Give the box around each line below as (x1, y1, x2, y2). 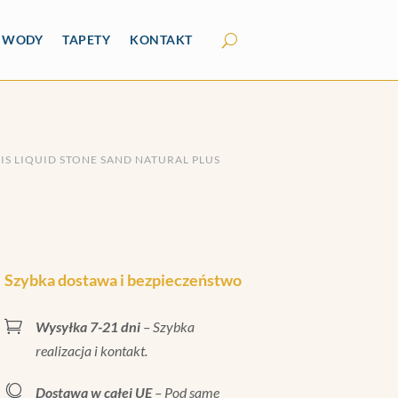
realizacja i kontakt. (35, 341, 147, 359)
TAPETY (62, 32, 111, 47)
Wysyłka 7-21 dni (35, 317, 140, 335)
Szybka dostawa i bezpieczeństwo (4, 269, 242, 290)
